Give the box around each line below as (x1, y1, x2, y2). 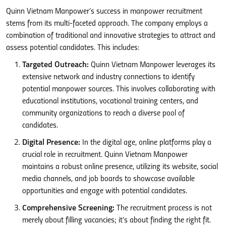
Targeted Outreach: (22, 61, 89, 69)
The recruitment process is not (115, 204, 212, 212)
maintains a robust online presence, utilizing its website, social (22, 163, 218, 171)
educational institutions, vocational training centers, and (22, 97, 198, 105)
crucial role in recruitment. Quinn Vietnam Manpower (22, 151, 188, 159)
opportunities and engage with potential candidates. (22, 187, 187, 195)
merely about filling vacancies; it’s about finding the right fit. (22, 216, 211, 224)
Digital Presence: (22, 139, 80, 147)
